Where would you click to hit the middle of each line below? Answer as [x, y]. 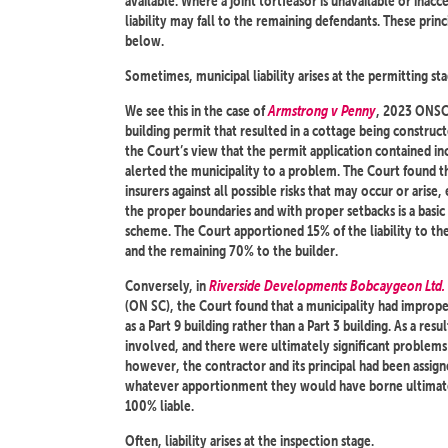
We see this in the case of [196, 110]
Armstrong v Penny [322, 110]
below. [144, 40]
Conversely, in [167, 285]
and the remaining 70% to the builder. [231, 250]
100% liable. [159, 405]
